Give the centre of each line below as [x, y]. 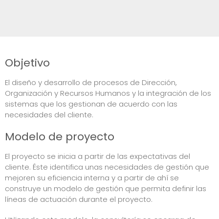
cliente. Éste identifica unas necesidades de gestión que [107, 167]
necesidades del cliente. [49, 114]
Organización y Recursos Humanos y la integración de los [108, 93]
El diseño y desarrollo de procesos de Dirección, [91, 82]
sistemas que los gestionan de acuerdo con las [91, 104]
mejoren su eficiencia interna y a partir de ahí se [92, 177]
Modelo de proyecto [60, 136]
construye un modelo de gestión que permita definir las [106, 188]
